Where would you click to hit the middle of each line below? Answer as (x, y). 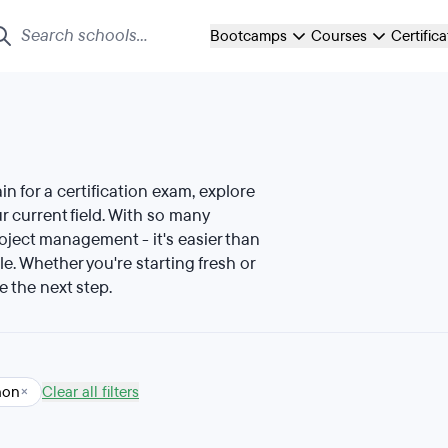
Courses (339, 36)
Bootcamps (248, 36)
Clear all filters (90, 392)
